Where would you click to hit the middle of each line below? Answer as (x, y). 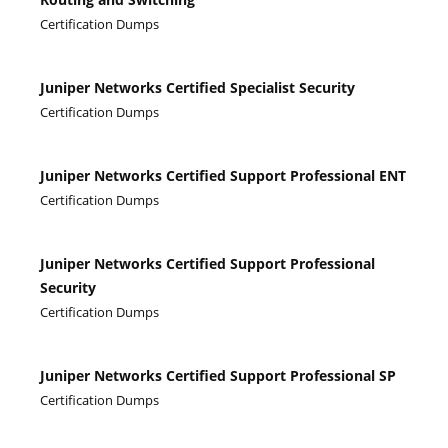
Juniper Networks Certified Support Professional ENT (223, 175)
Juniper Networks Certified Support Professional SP (218, 375)
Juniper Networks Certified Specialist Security (197, 87)
